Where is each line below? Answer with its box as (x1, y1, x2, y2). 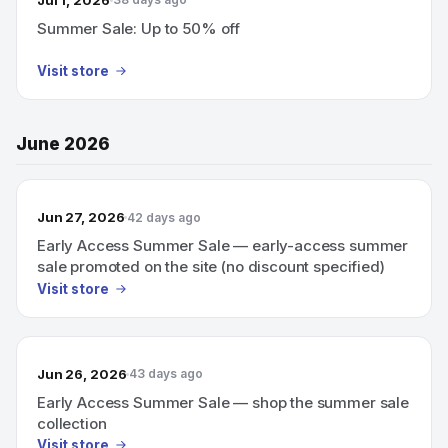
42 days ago (127, 209, 202, 225)
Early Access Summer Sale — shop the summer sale (37, 392, 409, 412)
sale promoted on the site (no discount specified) (37, 257, 385, 276)
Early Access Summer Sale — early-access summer (37, 236, 409, 255)
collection (37, 413, 107, 433)
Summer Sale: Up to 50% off (37, 18, 241, 38)
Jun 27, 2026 (37, 209, 125, 225)
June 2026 (16, 134, 110, 154)
